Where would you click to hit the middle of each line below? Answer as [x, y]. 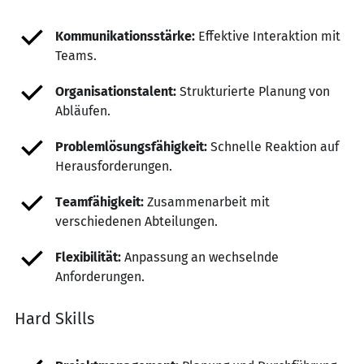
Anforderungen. [100, 277]
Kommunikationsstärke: [125, 36]
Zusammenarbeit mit [207, 202]
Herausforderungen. [114, 166]
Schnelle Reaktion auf [273, 147]
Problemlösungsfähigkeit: [131, 147]
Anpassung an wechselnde [200, 257]
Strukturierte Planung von [253, 91]
